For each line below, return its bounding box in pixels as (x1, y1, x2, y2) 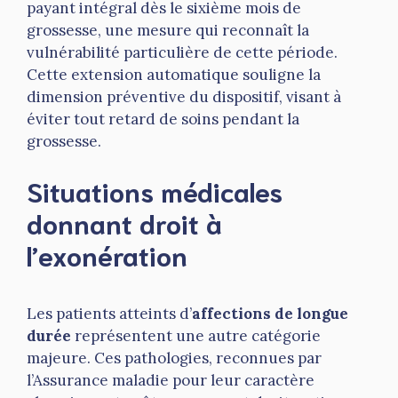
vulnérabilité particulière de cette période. (27, 42, 338, 62)
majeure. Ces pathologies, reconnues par (27, 348, 322, 369)
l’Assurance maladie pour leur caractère (27, 370, 314, 391)
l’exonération (27, 237, 187, 273)
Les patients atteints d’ (27, 304, 192, 324)
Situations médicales (27, 173, 283, 209)
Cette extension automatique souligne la (27, 64, 321, 84)
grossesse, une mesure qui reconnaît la (27, 20, 309, 40)
